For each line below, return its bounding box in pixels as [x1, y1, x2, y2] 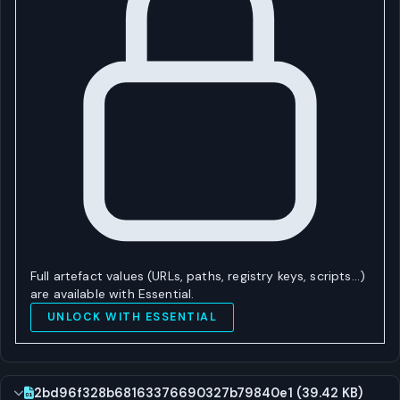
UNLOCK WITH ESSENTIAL [46, 309, 218, 324]
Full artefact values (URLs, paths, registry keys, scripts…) [30, 267, 365, 284]
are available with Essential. [30, 285, 195, 302]
